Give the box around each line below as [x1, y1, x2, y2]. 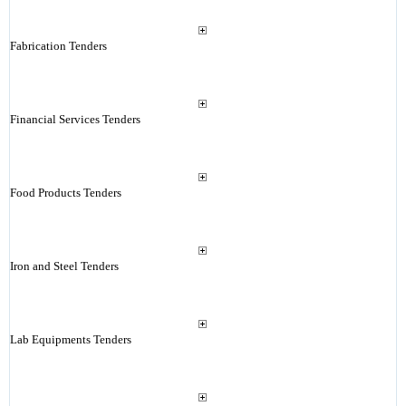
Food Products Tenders [9, 186, 121, 199]
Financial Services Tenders [9, 112, 140, 126]
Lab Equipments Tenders [9, 333, 131, 346]
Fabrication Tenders [9, 39, 107, 53]
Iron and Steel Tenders [9, 259, 119, 273]
